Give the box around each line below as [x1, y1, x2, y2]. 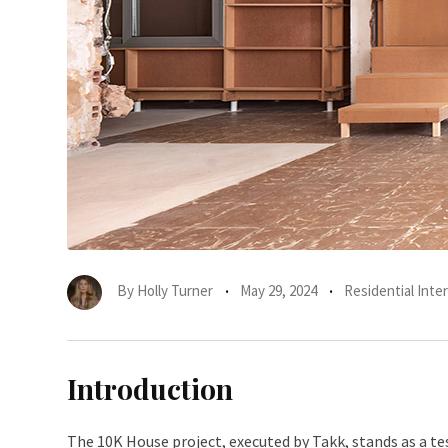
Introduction [67, 370, 233, 407]
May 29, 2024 [240, 281, 317, 301]
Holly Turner [137, 281, 213, 301]
